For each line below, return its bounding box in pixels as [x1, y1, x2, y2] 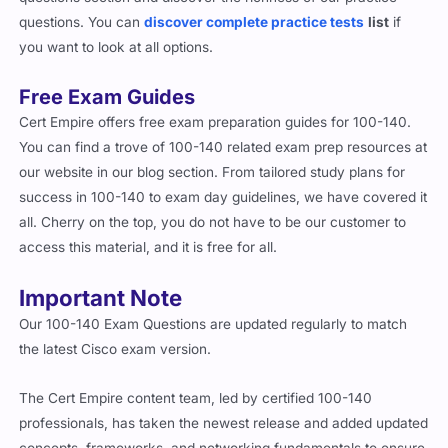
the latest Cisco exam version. [19, 351, 212, 368]
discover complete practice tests [144, 24, 365, 41]
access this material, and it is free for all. [19, 249, 278, 266]
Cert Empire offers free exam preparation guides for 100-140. [19, 124, 412, 141]
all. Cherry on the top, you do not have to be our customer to [19, 224, 407, 241]
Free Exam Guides [19, 95, 196, 120]
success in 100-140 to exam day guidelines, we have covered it [19, 199, 428, 216]
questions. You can [19, 24, 145, 41]
